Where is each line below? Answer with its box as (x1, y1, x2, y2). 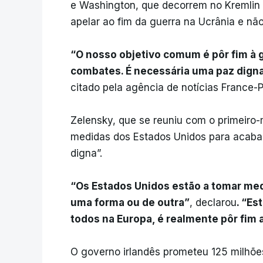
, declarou (190, 197, 237, 209)
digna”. (70, 147, 102, 160)
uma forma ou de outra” (70, 197, 190, 209)
